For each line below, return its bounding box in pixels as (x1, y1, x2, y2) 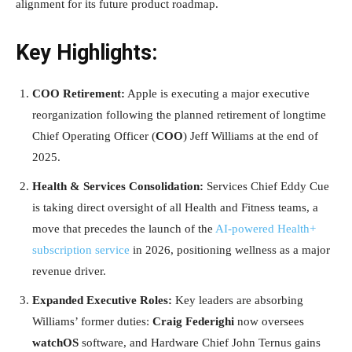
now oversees (234, 314, 304, 328)
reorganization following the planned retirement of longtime (32, 108, 326, 121)
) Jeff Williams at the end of (183, 129, 318, 142)
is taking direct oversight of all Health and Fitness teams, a (32, 200, 318, 214)
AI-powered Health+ (215, 222, 316, 235)
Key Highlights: (16, 39, 157, 65)
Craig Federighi (152, 314, 234, 328)
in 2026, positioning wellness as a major (130, 243, 330, 256)
